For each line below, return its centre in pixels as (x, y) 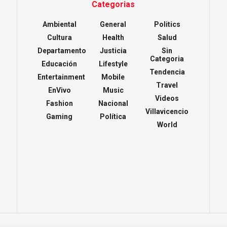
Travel (167, 85)
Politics (167, 24)
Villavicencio (167, 111)
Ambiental (59, 24)
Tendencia (167, 72)
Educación (60, 64)
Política (113, 116)
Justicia (113, 50)
